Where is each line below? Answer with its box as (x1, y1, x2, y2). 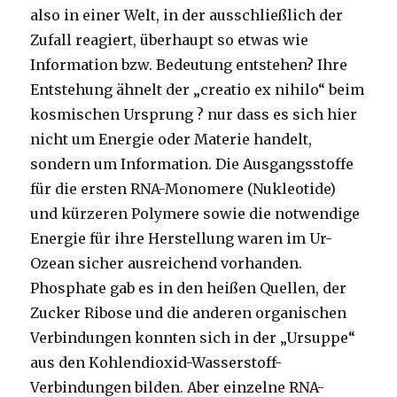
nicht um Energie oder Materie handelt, (30, 130, 313, 149)
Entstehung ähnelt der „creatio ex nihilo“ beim (30, 81, 365, 99)
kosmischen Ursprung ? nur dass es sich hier (30, 105, 358, 124)
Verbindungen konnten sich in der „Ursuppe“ (30, 329, 356, 347)
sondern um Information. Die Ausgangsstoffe (30, 155, 354, 174)
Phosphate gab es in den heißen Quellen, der (30, 279, 347, 298)
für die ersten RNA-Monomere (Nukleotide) (30, 180, 337, 198)
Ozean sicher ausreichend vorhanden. (30, 254, 303, 273)
